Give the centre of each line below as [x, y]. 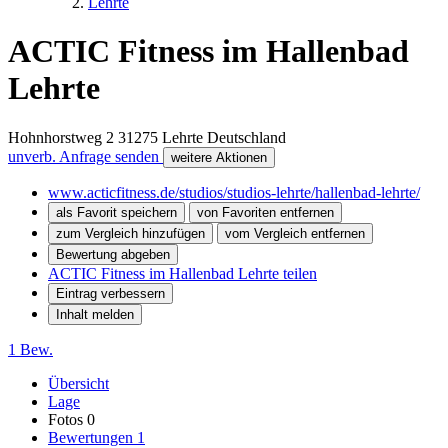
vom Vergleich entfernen [295, 233]
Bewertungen [92, 437]
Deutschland [246, 137]
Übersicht [78, 383]
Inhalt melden [95, 314]
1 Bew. [30, 349]
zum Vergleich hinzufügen [130, 233]
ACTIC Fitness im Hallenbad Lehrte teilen [182, 273]
